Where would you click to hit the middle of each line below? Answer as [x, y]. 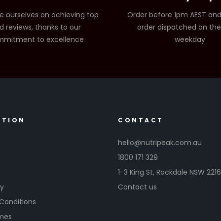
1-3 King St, [137, 172]
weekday [190, 39]
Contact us [137, 187]
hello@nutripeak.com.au [160, 142]
